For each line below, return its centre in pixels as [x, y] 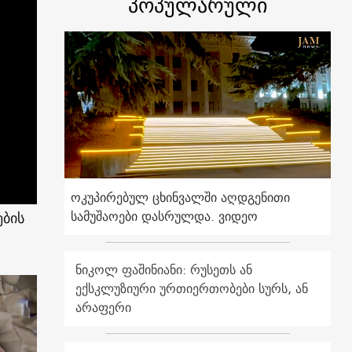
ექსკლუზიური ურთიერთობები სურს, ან [192, 288]
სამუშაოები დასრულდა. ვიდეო [165, 216]
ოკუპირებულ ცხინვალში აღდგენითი [181, 197]
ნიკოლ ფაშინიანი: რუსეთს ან [164, 269]
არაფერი [104, 307]
